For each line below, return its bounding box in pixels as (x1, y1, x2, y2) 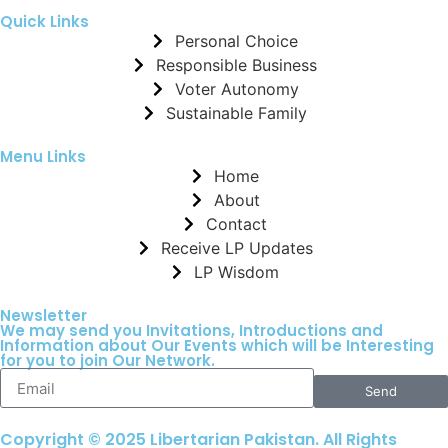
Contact (206, 214, 267, 235)
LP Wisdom (194, 262, 279, 283)
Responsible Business (156, 55, 317, 76)
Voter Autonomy (174, 79, 299, 100)
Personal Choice (175, 31, 298, 52)
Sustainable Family (166, 103, 307, 124)
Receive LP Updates (160, 238, 313, 259)
